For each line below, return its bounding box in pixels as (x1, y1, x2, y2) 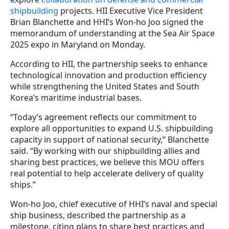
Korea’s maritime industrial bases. (10, 91, 142, 103)
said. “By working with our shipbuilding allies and (10, 145, 200, 156)
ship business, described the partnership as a (10, 209, 186, 221)
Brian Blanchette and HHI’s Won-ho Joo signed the (10, 16, 203, 28)
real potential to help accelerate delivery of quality (10, 167, 203, 179)
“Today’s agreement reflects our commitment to (10, 111, 197, 123)
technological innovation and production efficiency (10, 69, 207, 81)
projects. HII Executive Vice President (58, 5, 203, 16)
